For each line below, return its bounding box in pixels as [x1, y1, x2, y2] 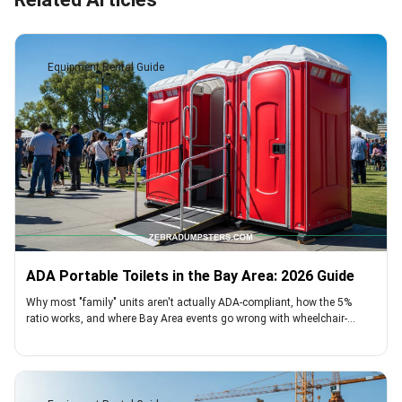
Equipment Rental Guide [48, 61, 164, 74]
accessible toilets [26, 328, 110, 341]
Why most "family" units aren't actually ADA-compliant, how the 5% [26, 296, 352, 309]
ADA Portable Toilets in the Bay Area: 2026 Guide [26, 267, 354, 284]
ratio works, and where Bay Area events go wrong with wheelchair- [26, 312, 347, 325]
